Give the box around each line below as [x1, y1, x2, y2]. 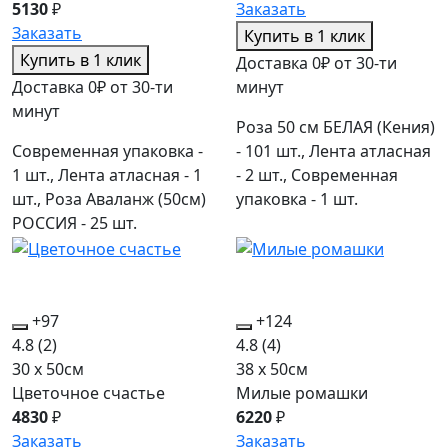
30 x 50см [12, 357, 84, 380]
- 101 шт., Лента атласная [236, 140, 431, 163]
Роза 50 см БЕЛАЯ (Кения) [236, 116, 435, 139]
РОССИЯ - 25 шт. [12, 212, 137, 235]
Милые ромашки [236, 381, 368, 404]
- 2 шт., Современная [236, 164, 398, 187]
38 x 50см [236, 357, 308, 380]
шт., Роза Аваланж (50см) [12, 188, 206, 211]
